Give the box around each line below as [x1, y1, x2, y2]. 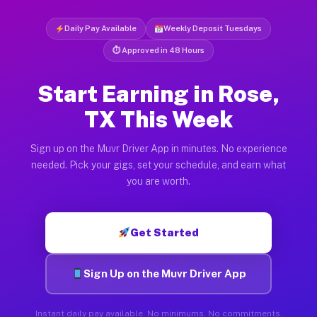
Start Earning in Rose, [37, 80, 280, 107]
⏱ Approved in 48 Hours [113, 45, 204, 54]
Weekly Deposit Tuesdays [163, 23, 263, 33]
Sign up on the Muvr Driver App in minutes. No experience [30, 142, 287, 154]
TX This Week [84, 105, 233, 132]
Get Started [130, 226, 200, 238]
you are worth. [127, 175, 190, 187]
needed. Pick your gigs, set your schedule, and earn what [31, 158, 286, 171]
